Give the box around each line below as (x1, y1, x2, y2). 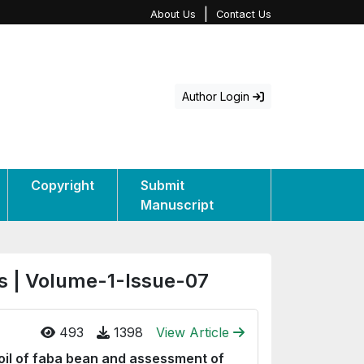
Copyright (30, 176, 94, 193)
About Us (150, 7, 196, 20)
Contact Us (216, 7, 271, 20)
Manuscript (140, 196, 214, 213)
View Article (156, 323, 233, 340)
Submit (140, 176, 184, 193)
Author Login (182, 89, 253, 104)
